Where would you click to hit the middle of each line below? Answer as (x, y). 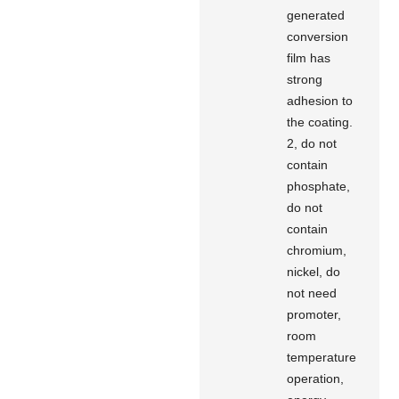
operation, (316, 378)
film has (309, 57)
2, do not (312, 143)
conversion (318, 36)
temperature (322, 357)
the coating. (320, 122)
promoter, (314, 314)
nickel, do (314, 271)
